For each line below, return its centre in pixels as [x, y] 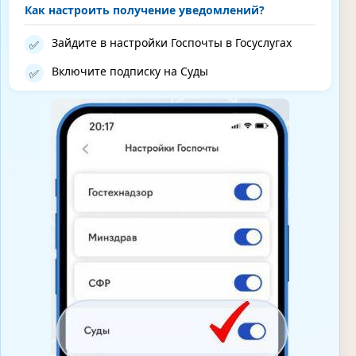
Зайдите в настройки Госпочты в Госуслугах [172, 43]
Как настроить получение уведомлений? [145, 10]
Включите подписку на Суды [130, 72]
